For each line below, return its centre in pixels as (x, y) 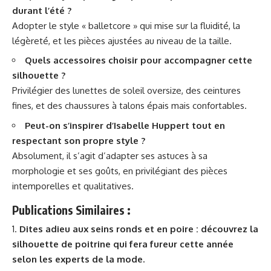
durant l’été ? (42, 10)
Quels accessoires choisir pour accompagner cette (139, 60)
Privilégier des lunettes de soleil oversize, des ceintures (126, 91)
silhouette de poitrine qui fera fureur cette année (123, 244)
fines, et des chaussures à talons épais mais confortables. (129, 106)
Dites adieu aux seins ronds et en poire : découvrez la (139, 229)
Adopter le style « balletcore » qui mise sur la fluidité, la (126, 25)
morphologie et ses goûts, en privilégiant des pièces (120, 171)
